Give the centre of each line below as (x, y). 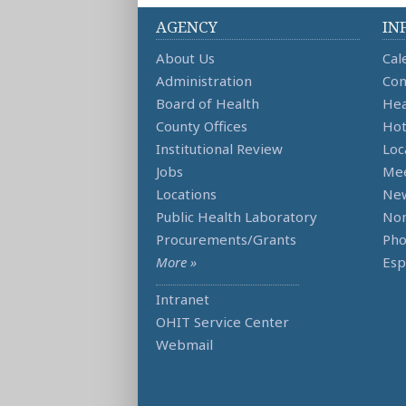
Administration (204, 80)
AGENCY (187, 26)
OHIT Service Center (222, 321)
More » (176, 261)
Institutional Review (219, 148)
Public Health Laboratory (237, 216)
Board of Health (208, 103)
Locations (186, 193)
